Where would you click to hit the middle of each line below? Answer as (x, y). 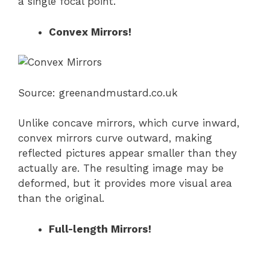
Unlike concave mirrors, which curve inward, (129, 123)
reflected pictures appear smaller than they (127, 153)
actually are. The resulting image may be (121, 168)
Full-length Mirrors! (100, 229)
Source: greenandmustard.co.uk (98, 93)
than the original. (61, 199)
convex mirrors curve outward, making (115, 138)
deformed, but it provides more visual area (125, 184)
